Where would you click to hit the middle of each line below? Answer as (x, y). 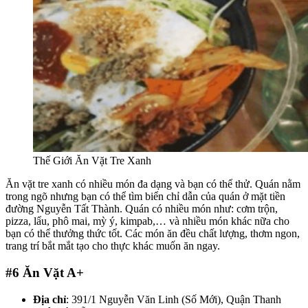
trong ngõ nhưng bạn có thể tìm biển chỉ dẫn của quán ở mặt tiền (145, 197)
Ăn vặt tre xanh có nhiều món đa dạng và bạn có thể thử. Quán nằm (153, 184)
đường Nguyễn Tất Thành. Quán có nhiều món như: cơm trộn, (142, 209)
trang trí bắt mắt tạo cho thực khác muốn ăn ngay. (113, 246)
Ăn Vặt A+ (53, 272)
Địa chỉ (49, 299)
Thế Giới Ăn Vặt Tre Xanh (92, 161)
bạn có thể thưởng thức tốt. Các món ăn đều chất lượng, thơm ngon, (153, 234)
